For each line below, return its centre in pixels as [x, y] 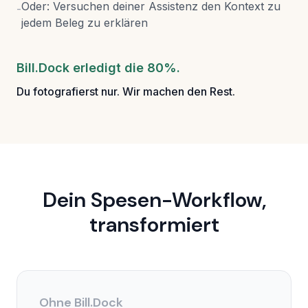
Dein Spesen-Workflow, [154, 200]
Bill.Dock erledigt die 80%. [98, 68]
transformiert [154, 225]
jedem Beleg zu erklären [85, 23]
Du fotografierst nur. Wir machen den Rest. [126, 92]
